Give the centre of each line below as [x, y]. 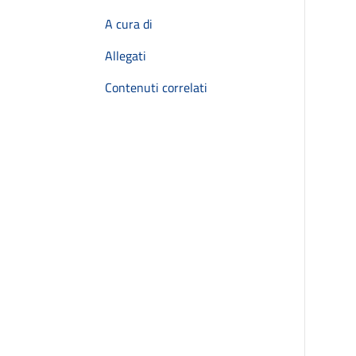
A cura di [129, 24]
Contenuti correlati [156, 87]
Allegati [126, 56]
